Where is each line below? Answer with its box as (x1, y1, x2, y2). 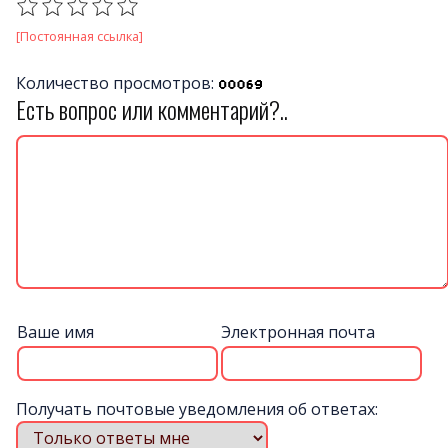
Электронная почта (221, 321, 375, 344)
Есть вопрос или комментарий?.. (16, 90, 288, 127)
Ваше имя (17, 321, 94, 344)
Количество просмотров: (16, 71, 218, 94)
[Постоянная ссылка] (16, 26, 143, 45)
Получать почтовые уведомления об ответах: (16, 398, 378, 421)
